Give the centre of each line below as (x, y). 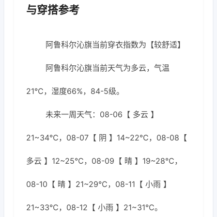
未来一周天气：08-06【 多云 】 (102, 114)
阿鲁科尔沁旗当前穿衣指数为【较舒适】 (115, 45)
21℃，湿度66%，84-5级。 (75, 91)
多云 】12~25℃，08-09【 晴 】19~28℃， (104, 161)
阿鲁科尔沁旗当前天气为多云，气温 (108, 68)
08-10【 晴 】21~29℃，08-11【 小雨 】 (99, 184)
